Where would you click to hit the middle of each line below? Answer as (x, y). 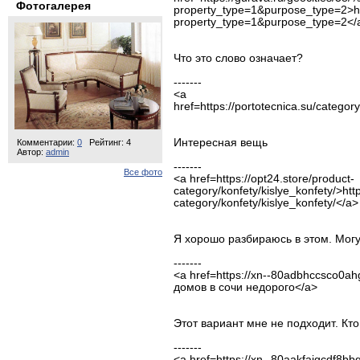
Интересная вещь (221, 143)
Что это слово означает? (238, 58)
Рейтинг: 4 (110, 142)
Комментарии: (47, 142)
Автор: (30, 151)
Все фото (143, 172)
